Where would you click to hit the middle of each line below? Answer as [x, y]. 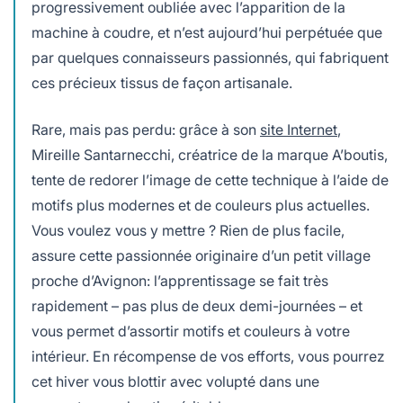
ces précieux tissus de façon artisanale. [162, 82]
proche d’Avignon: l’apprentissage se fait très [180, 280]
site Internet [299, 129]
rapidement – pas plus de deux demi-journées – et [197, 305]
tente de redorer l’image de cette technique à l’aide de [210, 179]
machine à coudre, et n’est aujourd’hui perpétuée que [207, 32]
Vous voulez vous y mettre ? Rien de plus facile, [188, 230]
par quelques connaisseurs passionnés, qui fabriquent [210, 57]
